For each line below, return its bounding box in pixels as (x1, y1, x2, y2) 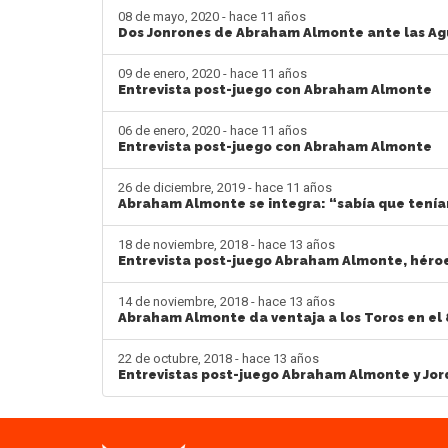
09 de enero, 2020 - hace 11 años (118, 65, 307, 81)
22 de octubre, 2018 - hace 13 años (118, 350, 319, 366)
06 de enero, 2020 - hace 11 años (118, 122, 307, 138)
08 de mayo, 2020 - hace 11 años (118, 8, 306, 24)
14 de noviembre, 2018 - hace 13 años (118, 293, 335, 309)
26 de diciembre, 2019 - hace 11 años (118, 179, 332, 195)
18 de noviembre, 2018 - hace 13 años (118, 236, 335, 252)
